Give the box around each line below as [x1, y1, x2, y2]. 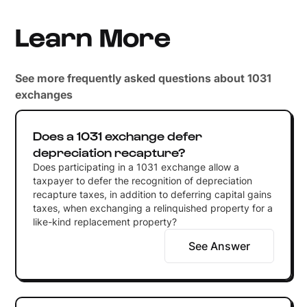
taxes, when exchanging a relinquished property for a [32, 201, 273, 214]
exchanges [15, 88, 73, 101]
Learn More [15, 20, 171, 51]
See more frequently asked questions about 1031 [15, 71, 272, 85]
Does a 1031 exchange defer [32, 127, 202, 143]
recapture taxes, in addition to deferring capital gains [32, 188, 271, 200]
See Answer [188, 238, 251, 253]
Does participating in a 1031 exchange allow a [32, 160, 239, 173]
